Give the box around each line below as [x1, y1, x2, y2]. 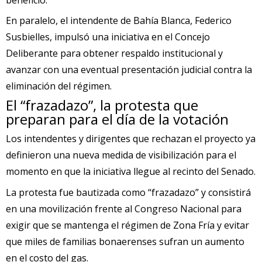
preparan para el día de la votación [6, 109, 229, 129]
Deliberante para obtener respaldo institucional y [6, 46, 223, 60]
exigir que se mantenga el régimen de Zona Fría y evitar [6, 218, 249, 232]
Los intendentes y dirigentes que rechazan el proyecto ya [6, 132, 256, 146]
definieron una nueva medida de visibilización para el [6, 149, 236, 162]
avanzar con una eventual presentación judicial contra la [6, 63, 252, 76]
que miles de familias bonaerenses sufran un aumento [6, 235, 244, 248]
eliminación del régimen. [6, 79, 112, 92]
